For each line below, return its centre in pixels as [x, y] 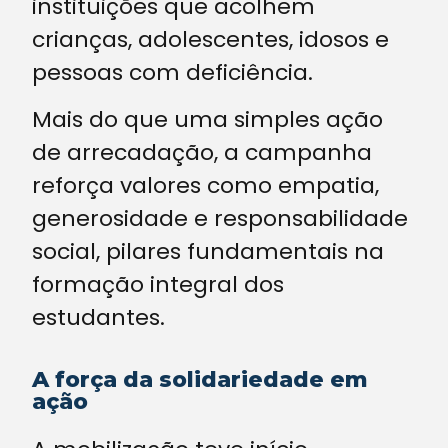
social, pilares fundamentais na [208, 252]
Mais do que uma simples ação [207, 120]
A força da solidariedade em [200, 379]
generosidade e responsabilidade [220, 219]
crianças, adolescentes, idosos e [210, 39]
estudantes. [98, 318]
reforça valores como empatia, [205, 186]
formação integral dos [158, 285]
